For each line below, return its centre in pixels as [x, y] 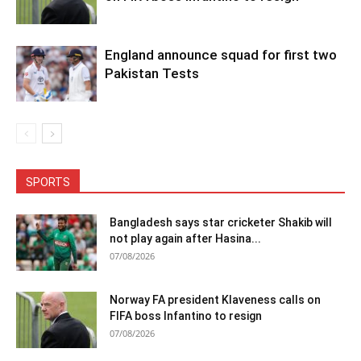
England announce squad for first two [221, 55]
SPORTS [48, 183]
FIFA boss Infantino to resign [186, 316]
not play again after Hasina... [185, 239]
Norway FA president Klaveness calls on [215, 300]
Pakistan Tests [152, 74]
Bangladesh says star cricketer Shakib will [221, 223]
